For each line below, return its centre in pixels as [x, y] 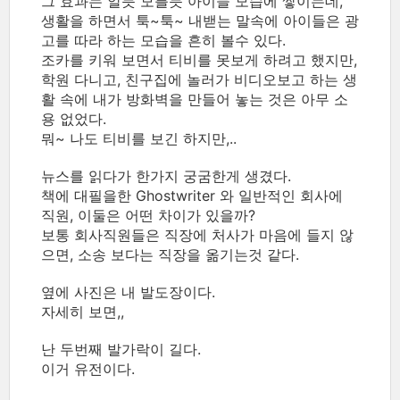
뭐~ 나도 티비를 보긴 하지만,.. [139, 138]
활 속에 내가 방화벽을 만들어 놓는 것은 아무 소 [195, 99]
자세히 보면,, [83, 312]
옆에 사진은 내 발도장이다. [128, 292]
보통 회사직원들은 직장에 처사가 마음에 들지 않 [197, 235]
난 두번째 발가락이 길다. [121, 349]
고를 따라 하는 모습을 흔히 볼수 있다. [163, 40]
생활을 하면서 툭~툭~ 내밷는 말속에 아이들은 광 [200, 21]
